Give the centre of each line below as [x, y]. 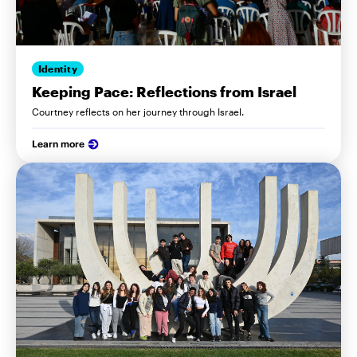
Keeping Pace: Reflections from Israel [164, 91]
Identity [58, 69]
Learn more [58, 143]
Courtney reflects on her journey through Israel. [138, 111]
